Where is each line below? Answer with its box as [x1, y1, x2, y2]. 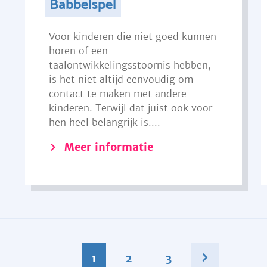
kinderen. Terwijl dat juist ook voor [48, 102, 212, 114]
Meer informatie [64, 140, 153, 154]
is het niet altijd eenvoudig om [48, 73, 193, 85]
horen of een [48, 45, 108, 57]
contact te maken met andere [48, 88, 187, 100]
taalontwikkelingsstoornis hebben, [48, 59, 211, 71]
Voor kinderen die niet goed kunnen [48, 30, 216, 42]
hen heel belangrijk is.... [48, 116, 160, 128]
